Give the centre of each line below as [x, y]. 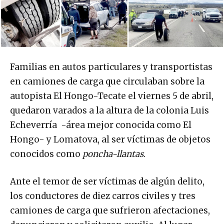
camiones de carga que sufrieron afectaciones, [110, 211]
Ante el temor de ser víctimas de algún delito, [107, 182]
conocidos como [46, 154]
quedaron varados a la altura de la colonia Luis [109, 111]
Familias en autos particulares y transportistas [111, 67]
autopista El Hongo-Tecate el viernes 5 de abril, [112, 96]
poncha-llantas [113, 154]
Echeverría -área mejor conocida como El [101, 125]
